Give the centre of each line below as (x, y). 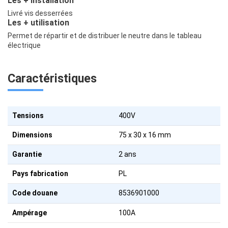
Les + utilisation (38, 23)
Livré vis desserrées (40, 13)
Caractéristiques (52, 79)
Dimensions (33, 135)
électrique (24, 46)
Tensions (28, 115)
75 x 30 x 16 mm (145, 135)
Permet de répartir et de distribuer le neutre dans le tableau (105, 36)
